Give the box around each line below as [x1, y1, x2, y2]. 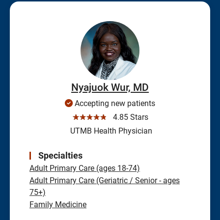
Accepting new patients [73, 99, 155, 109]
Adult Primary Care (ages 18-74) [29, 164, 140, 173]
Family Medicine [29, 200, 86, 210]
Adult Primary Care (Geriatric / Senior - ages [29, 176, 180, 186]
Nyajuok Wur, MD [71, 82, 149, 94]
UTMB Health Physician [68, 126, 152, 136]
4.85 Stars [109, 112, 148, 122]
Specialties [38, 150, 82, 161]
